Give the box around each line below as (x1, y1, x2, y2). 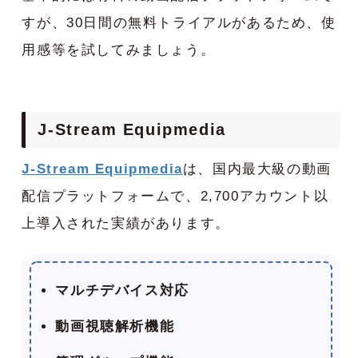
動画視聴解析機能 (55, 319, 175, 335)
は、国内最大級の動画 (182, 161, 332, 177)
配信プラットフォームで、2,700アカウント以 (22, 189, 329, 205)
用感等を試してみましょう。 (22, 42, 216, 58)
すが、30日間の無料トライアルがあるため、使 (22, 15, 336, 31)
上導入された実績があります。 (22, 216, 230, 232)
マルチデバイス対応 (55, 283, 189, 299)
